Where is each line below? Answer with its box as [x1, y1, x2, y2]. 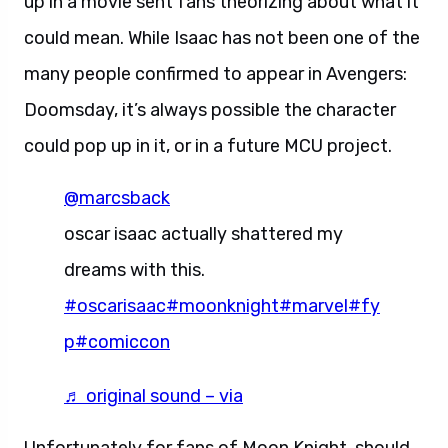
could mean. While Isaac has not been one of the [24, 27, 420, 49]
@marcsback [64, 187, 170, 209]
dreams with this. [64, 259, 205, 281]
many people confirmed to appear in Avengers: [24, 63, 407, 85]
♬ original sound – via [64, 385, 243, 407]
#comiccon [75, 331, 170, 353]
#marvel [279, 295, 348, 317]
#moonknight [166, 295, 279, 317]
